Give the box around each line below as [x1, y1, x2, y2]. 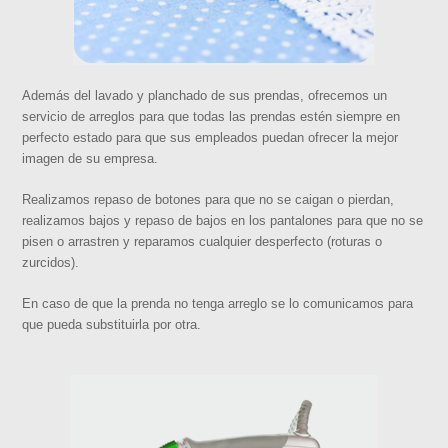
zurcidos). [22, 254, 80, 270]
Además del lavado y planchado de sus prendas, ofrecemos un [22, 87, 388, 103]
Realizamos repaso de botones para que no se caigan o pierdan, [22, 191, 395, 207]
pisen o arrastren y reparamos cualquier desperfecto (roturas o [22, 233, 383, 249]
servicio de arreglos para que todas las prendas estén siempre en [22, 108, 401, 124]
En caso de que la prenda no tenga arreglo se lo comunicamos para [22, 295, 414, 311]
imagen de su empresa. [22, 150, 159, 166]
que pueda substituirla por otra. [22, 316, 202, 332]
